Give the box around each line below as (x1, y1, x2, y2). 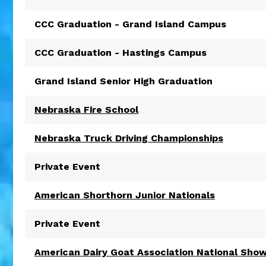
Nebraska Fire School (34, 104, 138, 115)
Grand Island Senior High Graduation (34, 75, 213, 87)
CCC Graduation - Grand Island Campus (34, 18, 226, 30)
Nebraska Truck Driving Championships (34, 132, 223, 144)
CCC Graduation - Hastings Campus (34, 47, 207, 58)
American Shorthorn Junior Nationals (34, 189, 215, 201)
